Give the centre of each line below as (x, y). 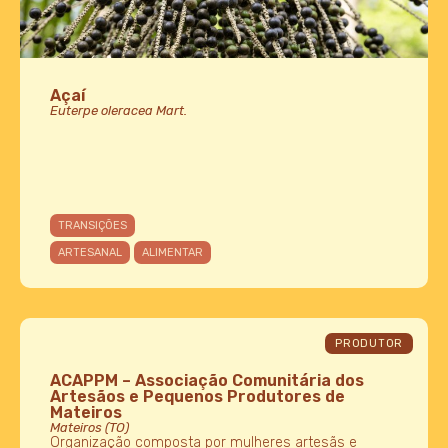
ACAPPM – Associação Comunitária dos (207, 381)
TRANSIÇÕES (92, 226)
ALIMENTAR (172, 253)
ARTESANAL (90, 253)
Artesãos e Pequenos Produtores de (197, 397)
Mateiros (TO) (89, 428)
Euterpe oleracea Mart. (118, 111)
